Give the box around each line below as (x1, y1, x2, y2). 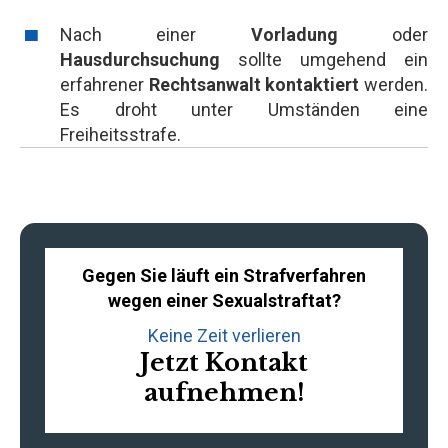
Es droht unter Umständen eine (60, 99, 428, 120)
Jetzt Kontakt (140, 348, 308, 377)
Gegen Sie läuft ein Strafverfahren (82, 265, 366, 286)
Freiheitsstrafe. (60, 124, 181, 145)
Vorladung (250, 24, 338, 45)
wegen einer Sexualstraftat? (107, 290, 341, 311)
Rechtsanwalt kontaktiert (144, 74, 364, 95)
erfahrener (60, 74, 144, 95)
